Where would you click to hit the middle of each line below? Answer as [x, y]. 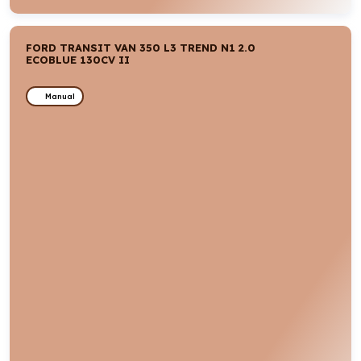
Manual [60, 96]
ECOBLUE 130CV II [78, 59]
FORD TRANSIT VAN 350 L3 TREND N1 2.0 [141, 47]
